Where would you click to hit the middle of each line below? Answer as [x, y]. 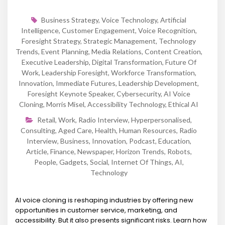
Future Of [181, 62]
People [45, 162]
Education [174, 141]
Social [99, 162]
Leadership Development [158, 83]
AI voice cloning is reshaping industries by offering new [104, 200]
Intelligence [40, 30]
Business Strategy [70, 20]
